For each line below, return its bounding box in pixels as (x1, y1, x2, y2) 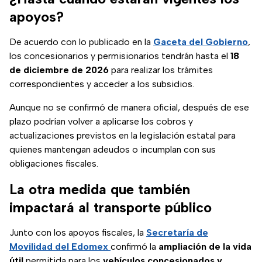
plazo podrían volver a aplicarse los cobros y (9, 116, 193, 127)
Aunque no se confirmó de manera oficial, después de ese (9, 102, 249, 113)
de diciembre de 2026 (9, 64, 109, 76)
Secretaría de (146, 227, 208, 239)
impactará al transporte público (9, 199, 212, 216)
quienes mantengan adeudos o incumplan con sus (9, 144, 216, 156)
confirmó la (111, 241, 158, 253)
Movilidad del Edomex (9, 241, 111, 253)
